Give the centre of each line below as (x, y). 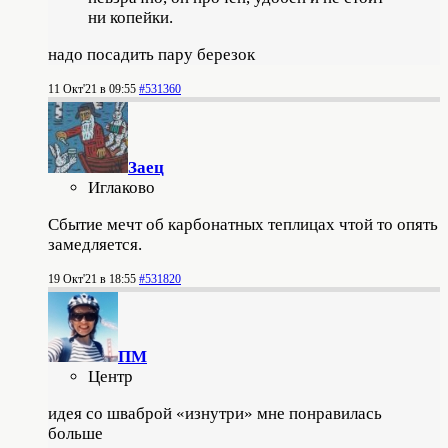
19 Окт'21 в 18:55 (92, 278)
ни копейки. (130, 17)
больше (75, 433)
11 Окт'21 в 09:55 (92, 88)
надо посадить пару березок (151, 54)
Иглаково (121, 187)
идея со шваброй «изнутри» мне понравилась (215, 413)
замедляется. (95, 244)
